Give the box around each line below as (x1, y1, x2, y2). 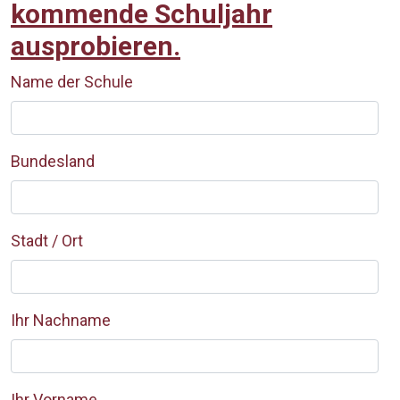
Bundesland (11, 152, 95, 171)
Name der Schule (11, 72, 133, 91)
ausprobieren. (11, 30, 180, 62)
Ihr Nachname (11, 311, 111, 329)
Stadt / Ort (11, 231, 83, 250)
